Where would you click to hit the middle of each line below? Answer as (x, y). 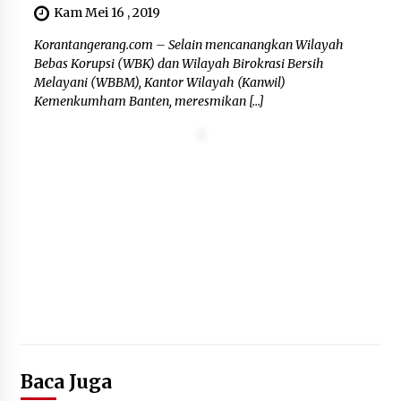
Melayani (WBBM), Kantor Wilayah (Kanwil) (159, 83)
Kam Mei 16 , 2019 (107, 13)
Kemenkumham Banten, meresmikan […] (149, 102)
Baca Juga (66, 382)
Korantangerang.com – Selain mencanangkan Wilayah (188, 45)
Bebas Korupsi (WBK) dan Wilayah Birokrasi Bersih (179, 64)
